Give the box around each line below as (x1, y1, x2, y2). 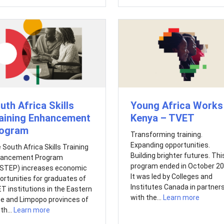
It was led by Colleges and (130, 172, 212, 181)
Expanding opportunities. (130, 141, 210, 149)
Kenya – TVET (130, 112, 194, 124)
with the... (130, 193, 163, 202)
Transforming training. (130, 130, 202, 139)
